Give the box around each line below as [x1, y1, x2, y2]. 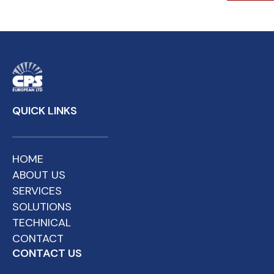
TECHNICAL [12, 215, 71, 230]
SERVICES [12, 183, 62, 198]
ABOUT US [12, 167, 65, 182]
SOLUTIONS [12, 199, 72, 214]
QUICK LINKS [12, 103, 77, 118]
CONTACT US [12, 245, 82, 261]
